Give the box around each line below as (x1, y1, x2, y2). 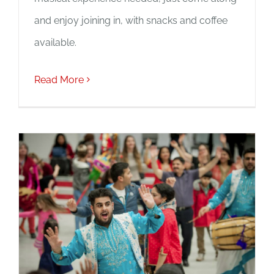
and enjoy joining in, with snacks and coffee (34, 14, 228, 26)
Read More (34, 73, 84, 86)
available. (34, 36, 76, 48)
